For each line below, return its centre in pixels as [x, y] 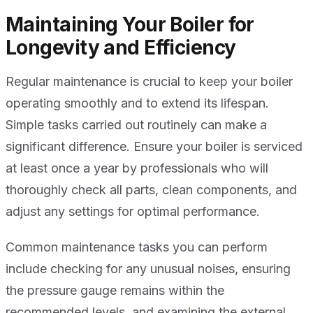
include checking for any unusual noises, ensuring [148, 269]
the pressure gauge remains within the [115, 291]
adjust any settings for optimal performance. [133, 212]
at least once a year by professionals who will [137, 168]
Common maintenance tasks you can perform [137, 247]
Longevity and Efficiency [121, 48]
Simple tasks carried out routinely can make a [136, 125]
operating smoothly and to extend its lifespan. [137, 103]
